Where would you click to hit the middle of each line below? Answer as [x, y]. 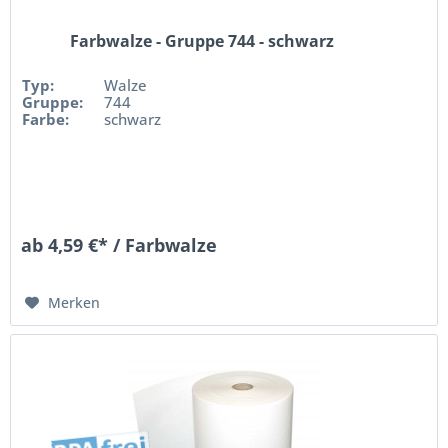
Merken [74, 302]
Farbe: [46, 118]
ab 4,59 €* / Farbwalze [119, 244]
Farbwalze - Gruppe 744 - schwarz [202, 40]
